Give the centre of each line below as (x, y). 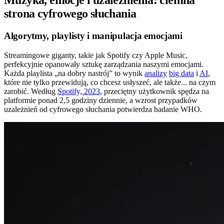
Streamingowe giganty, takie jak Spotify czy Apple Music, (96, 55)
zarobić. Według (31, 91)
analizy (156, 73)
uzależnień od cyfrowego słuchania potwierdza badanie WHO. (103, 109)
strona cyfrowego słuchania (70, 14)
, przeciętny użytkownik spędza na (154, 91)
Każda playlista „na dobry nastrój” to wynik (74, 73)
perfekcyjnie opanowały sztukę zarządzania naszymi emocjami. (104, 64)
